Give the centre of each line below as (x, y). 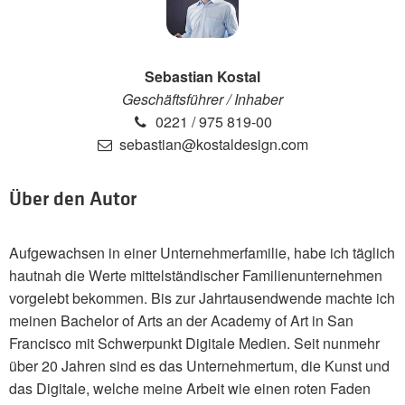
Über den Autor (73, 198)
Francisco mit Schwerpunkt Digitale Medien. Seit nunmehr (194, 344)
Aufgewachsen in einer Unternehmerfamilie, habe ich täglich (202, 253)
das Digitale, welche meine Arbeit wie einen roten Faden (190, 389)
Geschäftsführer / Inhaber (202, 99)
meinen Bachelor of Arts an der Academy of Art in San (181, 321)
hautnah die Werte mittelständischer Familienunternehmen (196, 276)
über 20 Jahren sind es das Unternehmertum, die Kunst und (199, 366)
